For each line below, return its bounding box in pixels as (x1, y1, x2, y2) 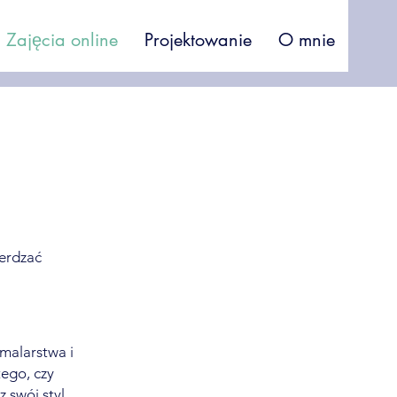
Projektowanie (144, 28, 252, 51)
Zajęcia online (6, 28, 118, 51)
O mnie (278, 28, 335, 51)
